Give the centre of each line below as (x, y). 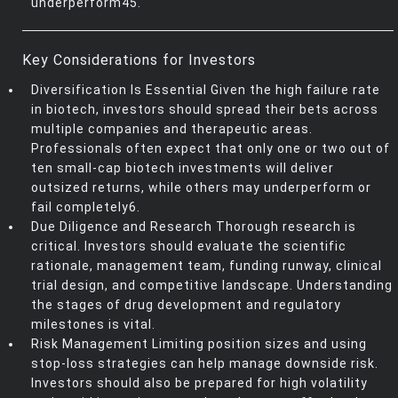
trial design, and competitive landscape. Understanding (212, 286)
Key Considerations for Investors (139, 60)
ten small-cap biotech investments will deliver (183, 168)
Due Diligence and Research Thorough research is (194, 227)
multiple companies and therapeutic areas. (172, 129)
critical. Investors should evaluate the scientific (189, 247)
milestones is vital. (93, 325)
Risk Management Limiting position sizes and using (199, 344)
